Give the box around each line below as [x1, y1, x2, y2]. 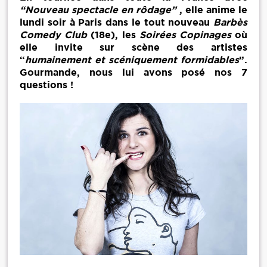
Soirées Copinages [139, 29, 235, 40]
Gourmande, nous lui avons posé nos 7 [20, 67, 247, 77]
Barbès [213, 17, 247, 27]
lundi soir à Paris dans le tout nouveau [20, 17, 213, 27]
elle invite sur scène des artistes [20, 42, 247, 52]
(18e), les [87, 29, 139, 40]
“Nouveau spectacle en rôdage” [20, 4, 176, 15]
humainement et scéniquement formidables [25, 54, 239, 65]
